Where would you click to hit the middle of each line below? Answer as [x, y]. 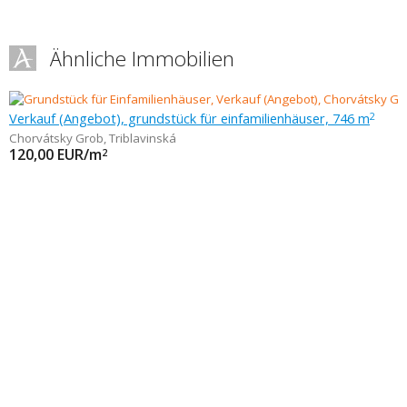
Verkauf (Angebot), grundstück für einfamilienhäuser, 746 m [189, 118]
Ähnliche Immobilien [142, 59]
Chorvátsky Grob [56, 138]
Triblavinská [143, 138]
